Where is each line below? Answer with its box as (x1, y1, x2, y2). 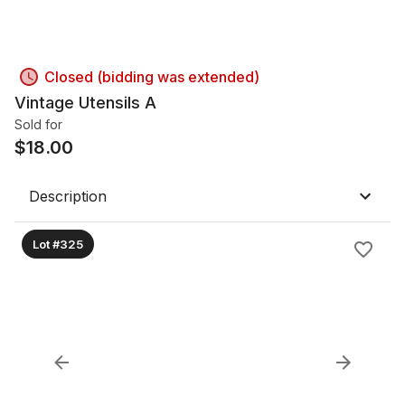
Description (29, 187, 107, 205)
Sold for (14, 117, 62, 132)
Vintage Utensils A (14, 93, 156, 112)
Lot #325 (33, 236, 83, 251)
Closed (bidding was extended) (44, 68, 259, 86)
